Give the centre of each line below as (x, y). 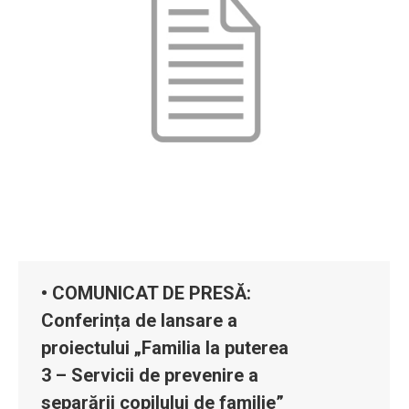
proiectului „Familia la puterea (165, 347)
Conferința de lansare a (139, 320)
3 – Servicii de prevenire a (150, 375)
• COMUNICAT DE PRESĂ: (146, 293)
